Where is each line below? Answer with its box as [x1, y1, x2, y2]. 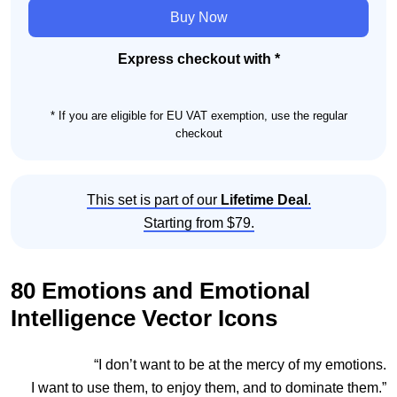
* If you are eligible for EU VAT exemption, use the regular [50, 109, 347, 123]
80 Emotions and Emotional [11, 278, 310, 304]
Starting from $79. [143, 215, 254, 231]
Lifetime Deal [220, 192, 307, 208]
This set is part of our [86, 192, 221, 208]
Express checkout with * [117, 51, 280, 66]
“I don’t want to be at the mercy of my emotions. [94, 357, 386, 373]
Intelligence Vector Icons [11, 306, 277, 331]
